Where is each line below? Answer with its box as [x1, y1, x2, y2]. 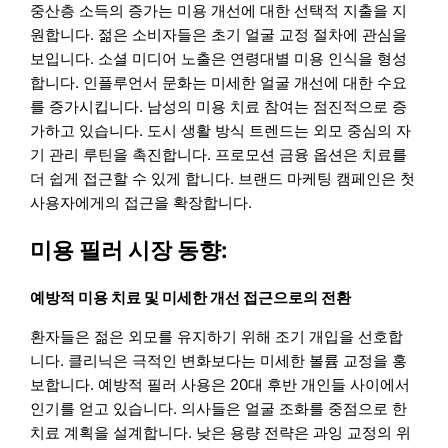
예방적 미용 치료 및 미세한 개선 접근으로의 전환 [30, 288, 352, 308]
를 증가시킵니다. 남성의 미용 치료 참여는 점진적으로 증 [30, 96, 408, 116]
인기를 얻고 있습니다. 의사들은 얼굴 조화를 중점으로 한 [30, 399, 408, 419]
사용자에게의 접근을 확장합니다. [30, 192, 253, 212]
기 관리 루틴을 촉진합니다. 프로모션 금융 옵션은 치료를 [30, 144, 408, 164]
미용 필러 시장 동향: [30, 236, 229, 263]
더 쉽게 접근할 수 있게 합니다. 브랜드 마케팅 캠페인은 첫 [30, 168, 416, 188]
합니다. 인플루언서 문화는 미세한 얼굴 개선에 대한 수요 [30, 72, 408, 92]
